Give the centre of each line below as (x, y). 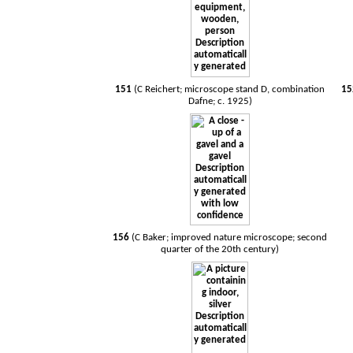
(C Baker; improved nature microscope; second (230, 238)
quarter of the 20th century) (220, 249)
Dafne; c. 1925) (220, 101)
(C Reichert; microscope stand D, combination (230, 89)
